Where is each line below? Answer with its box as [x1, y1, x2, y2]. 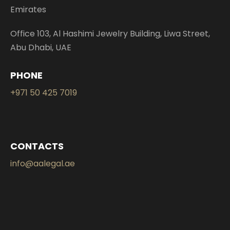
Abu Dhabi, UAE [10, 41, 71, 53]
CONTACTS [10, 139, 64, 152]
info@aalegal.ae [10, 157, 75, 169]
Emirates [10, 3, 46, 15]
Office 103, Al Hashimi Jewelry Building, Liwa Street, [10, 27, 210, 40]
